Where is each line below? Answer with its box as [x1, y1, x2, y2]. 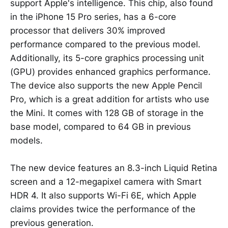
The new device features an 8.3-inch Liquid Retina [10, 162, 217, 173]
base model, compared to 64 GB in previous [10, 121, 191, 132]
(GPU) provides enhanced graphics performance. [10, 66, 211, 77]
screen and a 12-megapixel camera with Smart [10, 176, 202, 187]
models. [10, 135, 43, 146]
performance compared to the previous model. [10, 39, 201, 49]
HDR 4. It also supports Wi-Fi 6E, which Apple [10, 190, 196, 201]
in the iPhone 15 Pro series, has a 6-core [10, 11, 176, 22]
